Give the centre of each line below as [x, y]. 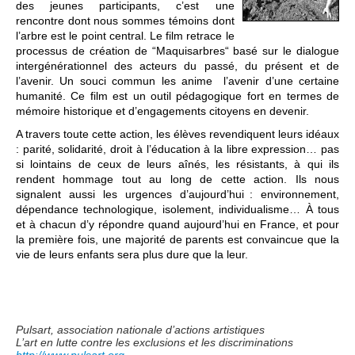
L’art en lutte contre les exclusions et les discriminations [155, 343]
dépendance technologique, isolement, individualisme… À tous [177, 210]
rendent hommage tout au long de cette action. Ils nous [177, 179]
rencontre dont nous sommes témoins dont [125, 21]
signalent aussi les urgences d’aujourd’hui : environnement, [177, 195]
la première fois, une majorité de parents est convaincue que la [177, 240]
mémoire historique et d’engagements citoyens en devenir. [162, 111]
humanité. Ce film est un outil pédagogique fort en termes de [177, 96]
